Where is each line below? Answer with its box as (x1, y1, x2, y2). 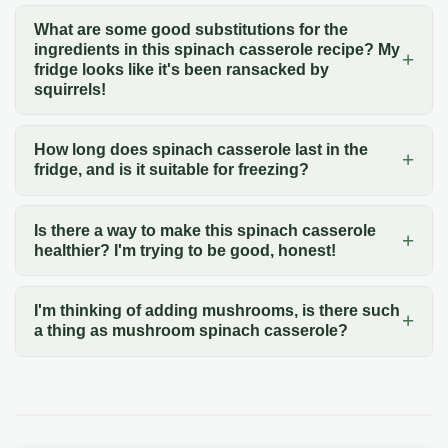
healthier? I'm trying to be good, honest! (33, 241, 336, 259)
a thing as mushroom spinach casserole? (33, 322, 348, 340)
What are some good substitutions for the (33, 21, 348, 39)
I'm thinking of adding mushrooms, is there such (33, 302, 400, 320)
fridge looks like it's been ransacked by (33, 61, 329, 79)
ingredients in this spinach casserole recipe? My (33, 41, 400, 59)
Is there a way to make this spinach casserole (33, 221, 376, 239)
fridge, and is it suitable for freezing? (33, 161, 309, 179)
